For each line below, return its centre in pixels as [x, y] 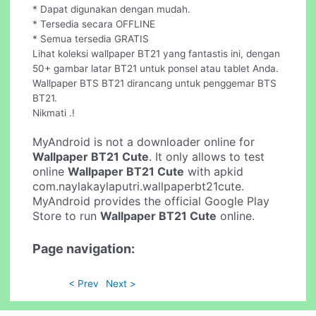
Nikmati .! [54, 113]
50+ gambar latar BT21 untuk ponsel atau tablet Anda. [156, 68]
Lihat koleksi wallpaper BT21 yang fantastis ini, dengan [157, 53]
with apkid [214, 171]
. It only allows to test [207, 156]
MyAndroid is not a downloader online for [144, 141]
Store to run [67, 215]
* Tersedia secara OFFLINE [94, 24]
